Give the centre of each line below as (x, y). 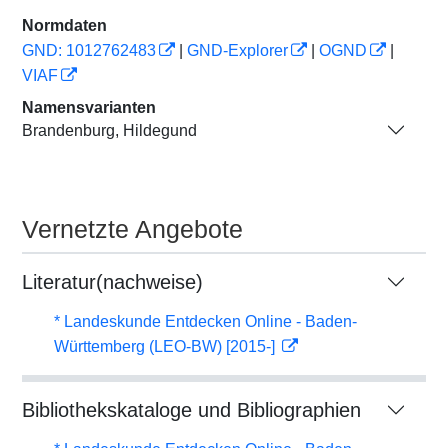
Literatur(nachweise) (112, 282)
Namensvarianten (89, 107)
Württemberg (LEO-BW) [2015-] (166, 346)
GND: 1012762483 (89, 50)
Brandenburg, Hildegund (109, 130)
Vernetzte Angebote (132, 229)
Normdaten (64, 25)
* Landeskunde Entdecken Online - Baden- (205, 321)
